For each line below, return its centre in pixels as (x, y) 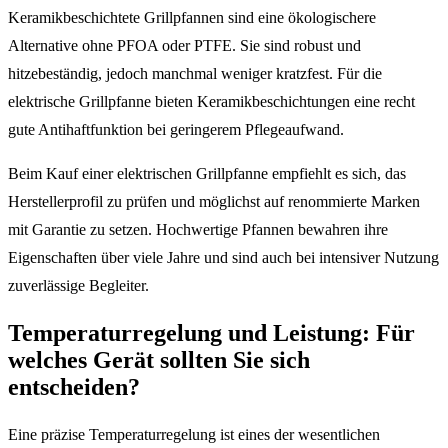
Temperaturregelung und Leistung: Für (211, 333)
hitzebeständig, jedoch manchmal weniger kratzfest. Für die (195, 74)
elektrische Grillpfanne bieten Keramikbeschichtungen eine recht (211, 102)
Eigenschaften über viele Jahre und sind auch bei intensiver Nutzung (223, 258)
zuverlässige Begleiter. (78, 286)
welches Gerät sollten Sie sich (159, 360)
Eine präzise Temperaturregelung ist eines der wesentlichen (194, 435)
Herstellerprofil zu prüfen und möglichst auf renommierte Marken (214, 202)
